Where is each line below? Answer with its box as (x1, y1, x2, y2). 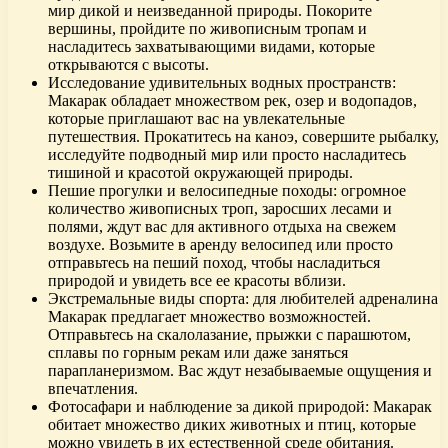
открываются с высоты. (48, 55, 209, 73)
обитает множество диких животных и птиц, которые (48, 415, 416, 433)
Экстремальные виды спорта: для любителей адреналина (48, 289, 438, 307)
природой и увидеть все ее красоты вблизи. (48, 271, 346, 289)
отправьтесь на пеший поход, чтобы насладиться (48, 253, 380, 271)
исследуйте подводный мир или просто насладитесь (48, 145, 406, 163)
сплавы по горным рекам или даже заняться (48, 343, 348, 361)
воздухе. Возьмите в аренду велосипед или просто (48, 235, 393, 253)
